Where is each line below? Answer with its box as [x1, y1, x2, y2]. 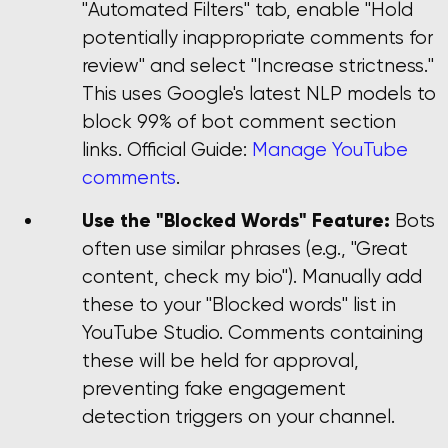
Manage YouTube [252, 138, 408, 162]
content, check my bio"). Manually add [82, 264, 422, 288]
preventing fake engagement [82, 376, 346, 400]
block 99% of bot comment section [82, 110, 396, 134]
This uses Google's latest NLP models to [82, 82, 436, 106]
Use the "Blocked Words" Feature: [82, 207, 390, 232]
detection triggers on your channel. [82, 404, 395, 428]
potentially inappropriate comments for [82, 26, 433, 50]
